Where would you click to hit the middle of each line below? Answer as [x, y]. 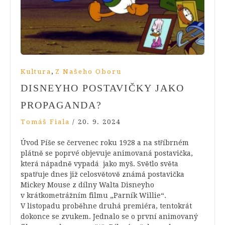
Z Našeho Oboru [88, 72]
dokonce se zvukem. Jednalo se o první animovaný [109, 217]
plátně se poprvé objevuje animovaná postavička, [107, 153]
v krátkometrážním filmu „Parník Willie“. [93, 196]
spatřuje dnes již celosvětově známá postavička [102, 175]
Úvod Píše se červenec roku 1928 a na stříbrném [105, 143]
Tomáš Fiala [45, 122]
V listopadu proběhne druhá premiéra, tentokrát [106, 206]
